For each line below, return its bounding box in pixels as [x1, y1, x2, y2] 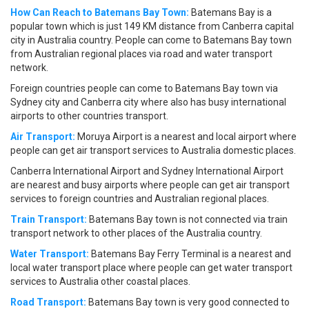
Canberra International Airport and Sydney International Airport [10, 166, 283, 177]
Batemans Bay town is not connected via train [87, 214, 288, 226]
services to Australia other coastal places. [10, 276, 190, 288]
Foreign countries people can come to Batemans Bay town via [10, 83, 278, 94]
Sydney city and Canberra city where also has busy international [10, 97, 286, 108]
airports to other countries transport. [10, 110, 168, 122]
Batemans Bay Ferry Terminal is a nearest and [89, 248, 291, 260]
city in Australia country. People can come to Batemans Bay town [10, 34, 292, 46]
